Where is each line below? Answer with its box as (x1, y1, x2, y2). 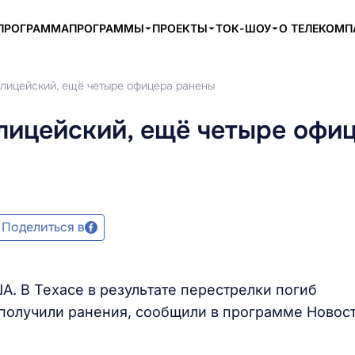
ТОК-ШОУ (216, 21, 271, 35)
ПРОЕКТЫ (152, 21, 208, 35)
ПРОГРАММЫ (69, 21, 144, 35)
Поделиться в (2, 219, 85, 235)
